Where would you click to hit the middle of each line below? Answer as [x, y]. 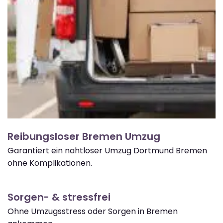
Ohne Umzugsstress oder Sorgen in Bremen [93, 211]
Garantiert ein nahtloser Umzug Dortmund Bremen [107, 150]
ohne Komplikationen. [50, 163]
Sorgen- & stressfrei [59, 197]
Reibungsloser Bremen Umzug [84, 136]
